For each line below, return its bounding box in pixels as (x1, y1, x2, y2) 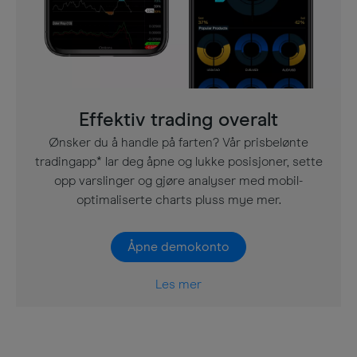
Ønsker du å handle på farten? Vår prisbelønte (49, 136, 308, 149)
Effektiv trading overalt (79, 111, 278, 130)
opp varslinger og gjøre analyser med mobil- (54, 175, 303, 187)
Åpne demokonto (127, 241, 229, 253)
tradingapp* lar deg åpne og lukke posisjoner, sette (34, 155, 323, 168)
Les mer (155, 278, 202, 291)
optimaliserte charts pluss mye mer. (76, 194, 281, 206)
